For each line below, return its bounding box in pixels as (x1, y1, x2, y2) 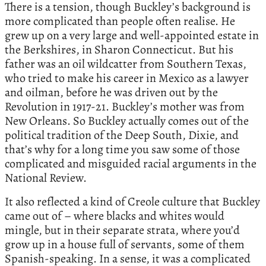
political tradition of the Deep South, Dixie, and (5, 126, 239, 143)
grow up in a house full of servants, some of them (5, 236, 245, 252)
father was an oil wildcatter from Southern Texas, (5, 55, 246, 72)
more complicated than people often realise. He (5, 12, 235, 29)
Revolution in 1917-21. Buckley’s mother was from (5, 98, 245, 115)
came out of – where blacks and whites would (5, 207, 224, 224)
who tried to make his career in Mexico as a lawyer (5, 69, 249, 86)
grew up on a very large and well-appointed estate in (5, 27, 259, 43)
